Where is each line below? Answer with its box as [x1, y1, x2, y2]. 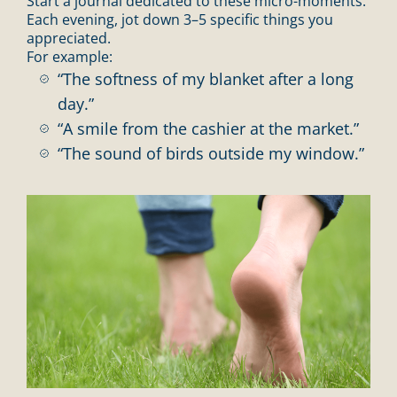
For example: [27, 46, 113, 66]
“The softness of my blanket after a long [58, 67, 354, 90]
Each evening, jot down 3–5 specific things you [27, 9, 333, 29]
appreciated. [27, 27, 111, 48]
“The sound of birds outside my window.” [58, 142, 364, 164]
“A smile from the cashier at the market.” [58, 117, 359, 139]
